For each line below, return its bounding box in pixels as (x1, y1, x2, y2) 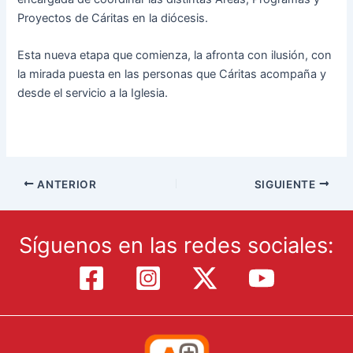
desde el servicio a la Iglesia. (17, 86, 169, 101)
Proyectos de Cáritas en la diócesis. (17, 10, 209, 25)
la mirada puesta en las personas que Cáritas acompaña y (17, 67, 327, 82)
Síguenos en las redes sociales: (19, 232, 334, 258)
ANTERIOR (34, 177, 97, 191)
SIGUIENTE (254, 177, 319, 191)
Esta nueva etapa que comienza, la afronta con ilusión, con (17, 48, 333, 63)
